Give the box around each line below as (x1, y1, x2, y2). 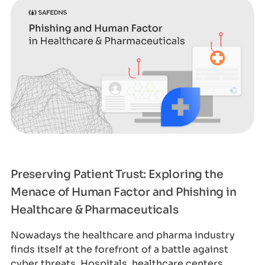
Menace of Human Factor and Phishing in (10, 185, 237, 199)
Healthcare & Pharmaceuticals (10, 202, 179, 217)
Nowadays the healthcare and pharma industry (10, 228, 235, 241)
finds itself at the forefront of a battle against (10, 243, 228, 256)
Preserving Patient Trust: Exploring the (10, 167, 224, 182)
